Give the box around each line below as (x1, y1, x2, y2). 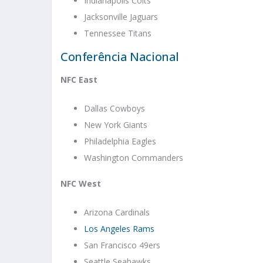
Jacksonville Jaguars (84, 11, 158, 23)
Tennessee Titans (84, 28, 151, 39)
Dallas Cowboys (84, 103, 145, 114)
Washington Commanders (84, 152, 183, 164)
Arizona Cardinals (84, 207, 150, 218)
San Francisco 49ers (84, 240, 160, 251)
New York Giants (84, 119, 147, 131)
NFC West (60, 178, 101, 190)
